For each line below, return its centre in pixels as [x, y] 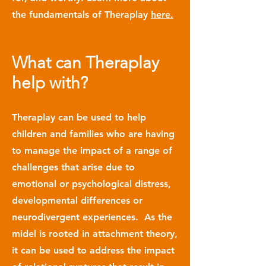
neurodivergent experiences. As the [92, 217]
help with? [50, 83]
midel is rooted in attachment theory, [95, 234]
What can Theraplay [85, 63]
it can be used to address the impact [93, 250]
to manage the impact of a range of [92, 151]
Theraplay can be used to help [79, 117]
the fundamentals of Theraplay [81, 15]
